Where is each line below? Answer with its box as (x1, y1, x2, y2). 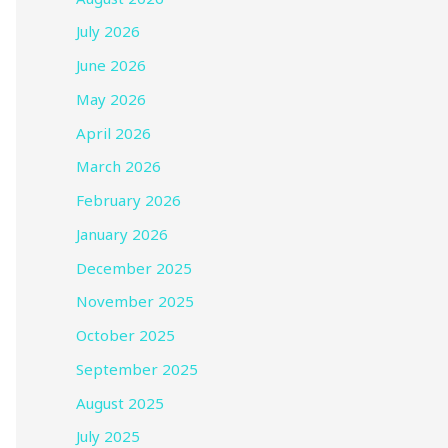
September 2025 (76, 358, 198, 379)
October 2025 (76, 325, 175, 346)
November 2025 (76, 291, 194, 312)
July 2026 (76, 21, 140, 42)
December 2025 (76, 257, 192, 278)
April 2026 (76, 122, 151, 143)
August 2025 (76, 392, 164, 413)
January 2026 (76, 223, 168, 244)
